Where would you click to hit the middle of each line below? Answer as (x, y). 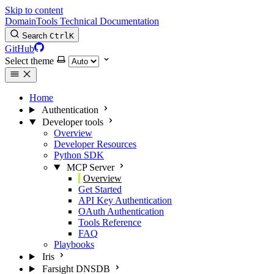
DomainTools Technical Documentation (82, 21)
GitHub (20, 49)
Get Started (100, 189)
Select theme (29, 61)
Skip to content (34, 10)
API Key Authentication (125, 200)
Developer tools (72, 122)
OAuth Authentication (121, 211)
